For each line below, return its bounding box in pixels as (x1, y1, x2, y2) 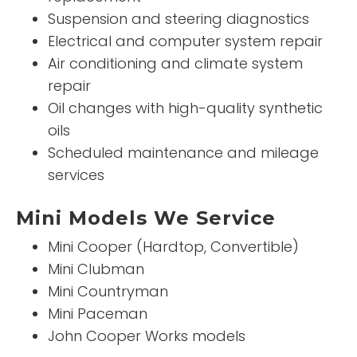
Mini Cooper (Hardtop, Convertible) (48, 236, 299, 257)
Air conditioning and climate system (48, 53, 303, 73)
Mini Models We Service (16, 206, 276, 229)
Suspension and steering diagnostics (48, 8, 309, 29)
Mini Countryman (48, 280, 168, 301)
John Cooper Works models (48, 325, 245, 346)
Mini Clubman (48, 258, 144, 279)
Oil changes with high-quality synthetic (48, 97, 323, 118)
